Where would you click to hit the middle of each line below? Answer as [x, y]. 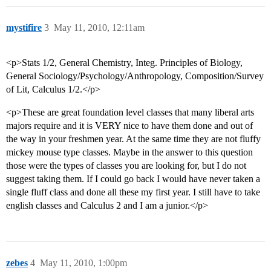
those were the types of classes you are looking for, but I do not [126, 166]
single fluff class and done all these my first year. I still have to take [133, 192]
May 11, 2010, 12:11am [99, 28]
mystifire [24, 28]
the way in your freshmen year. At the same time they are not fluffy [133, 139]
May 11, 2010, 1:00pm [83, 263]
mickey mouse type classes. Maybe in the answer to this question [129, 152]
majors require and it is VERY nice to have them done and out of [129, 126]
